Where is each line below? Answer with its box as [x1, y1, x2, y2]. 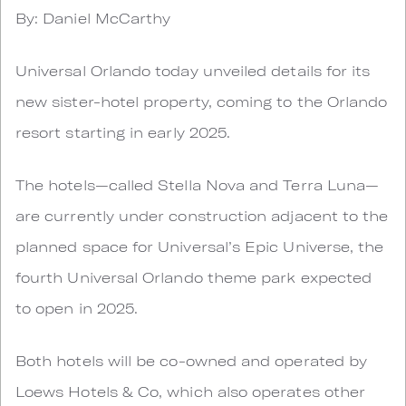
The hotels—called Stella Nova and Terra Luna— [15, 176, 380, 193]
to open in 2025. [15, 299, 139, 316]
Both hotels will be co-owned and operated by [15, 352, 368, 369]
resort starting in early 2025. [15, 123, 231, 140]
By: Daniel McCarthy [15, 9, 171, 26]
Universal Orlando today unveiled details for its [15, 62, 371, 79]
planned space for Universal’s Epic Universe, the [15, 237, 384, 255]
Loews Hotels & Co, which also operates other [15, 382, 366, 400]
